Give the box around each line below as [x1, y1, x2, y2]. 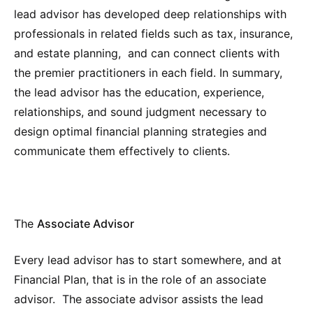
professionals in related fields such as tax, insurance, [14, 26, 293, 41]
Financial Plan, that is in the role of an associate [14, 272, 266, 286]
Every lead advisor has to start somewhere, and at [14, 252, 282, 267]
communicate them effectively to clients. [14, 143, 230, 158]
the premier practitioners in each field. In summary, [14, 65, 282, 80]
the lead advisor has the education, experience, [14, 85, 264, 99]
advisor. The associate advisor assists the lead [14, 291, 263, 306]
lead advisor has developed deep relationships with [14, 6, 286, 21]
